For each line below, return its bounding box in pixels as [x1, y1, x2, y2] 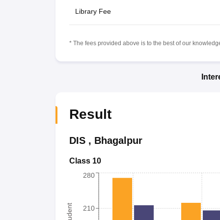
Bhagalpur [94, 135, 142, 146]
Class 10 [69, 156, 101, 165]
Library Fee [75, 7, 111, 15]
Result [69, 106, 111, 122]
